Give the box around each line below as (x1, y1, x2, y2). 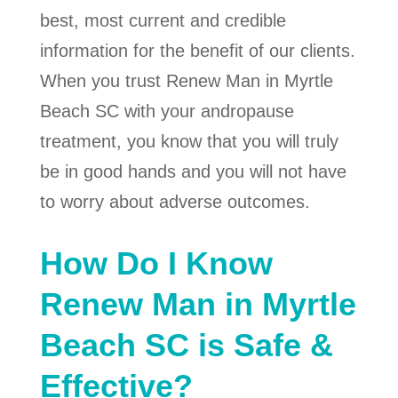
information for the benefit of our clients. (39, 41, 355, 61)
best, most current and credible (39, 11, 286, 31)
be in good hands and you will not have (39, 162, 346, 182)
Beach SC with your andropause (39, 101, 294, 122)
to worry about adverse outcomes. (39, 192, 310, 212)
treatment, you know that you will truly (39, 131, 338, 152)
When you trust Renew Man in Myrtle (39, 71, 333, 92)
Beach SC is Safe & (39, 327, 333, 364)
